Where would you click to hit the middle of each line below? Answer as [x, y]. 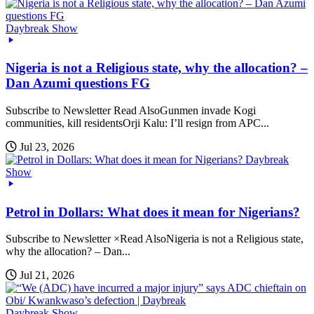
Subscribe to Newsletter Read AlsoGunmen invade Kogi [131, 110]
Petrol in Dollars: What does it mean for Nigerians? [153, 212]
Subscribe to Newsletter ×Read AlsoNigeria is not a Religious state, [155, 239]
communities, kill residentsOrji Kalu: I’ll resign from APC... [137, 123]
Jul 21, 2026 [47, 275]
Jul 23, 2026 [47, 147]
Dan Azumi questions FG [78, 83]
